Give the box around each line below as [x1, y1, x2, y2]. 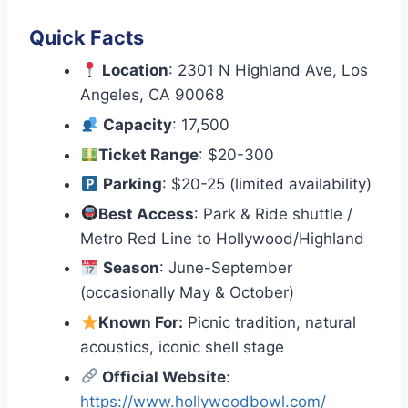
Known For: [97, 312, 183, 331]
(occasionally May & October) [80, 283, 295, 302]
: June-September [158, 259, 292, 278]
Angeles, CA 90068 [80, 86, 225, 105]
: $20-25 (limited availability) [161, 175, 372, 194]
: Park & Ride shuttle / [193, 204, 352, 223]
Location [97, 61, 168, 80]
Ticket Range [97, 145, 199, 164]
